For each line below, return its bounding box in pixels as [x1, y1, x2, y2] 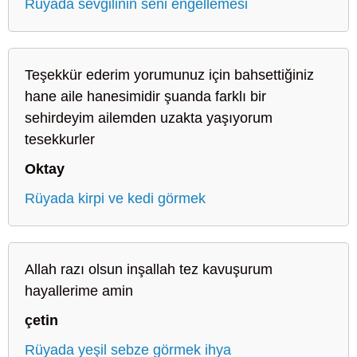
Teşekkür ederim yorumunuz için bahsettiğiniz [25, 66, 314, 83]
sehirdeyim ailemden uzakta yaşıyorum [25, 109, 273, 126]
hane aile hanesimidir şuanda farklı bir [25, 88, 266, 104]
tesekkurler [25, 131, 95, 147]
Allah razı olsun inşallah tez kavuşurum [25, 261, 273, 277]
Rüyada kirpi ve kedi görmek [25, 190, 206, 206]
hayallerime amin [25, 282, 133, 299]
